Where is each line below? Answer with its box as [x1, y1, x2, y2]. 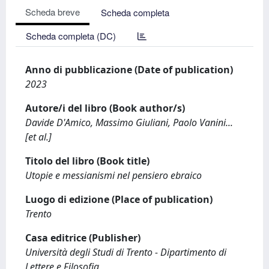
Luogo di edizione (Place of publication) [25, 193, 213, 206]
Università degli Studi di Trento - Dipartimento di [25, 246, 226, 259]
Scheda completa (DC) [26, 29, 116, 42]
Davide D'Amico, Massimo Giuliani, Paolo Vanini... [25, 116, 233, 129]
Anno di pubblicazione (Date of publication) [25, 63, 233, 76]
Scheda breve [25, 5, 80, 18]
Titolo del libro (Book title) [25, 154, 150, 168]
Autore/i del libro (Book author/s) [25, 101, 185, 115]
